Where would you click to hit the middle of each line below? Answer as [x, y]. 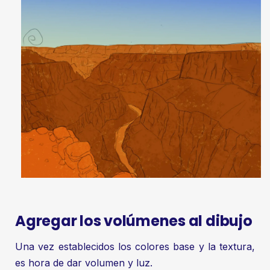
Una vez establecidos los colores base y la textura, [135, 246]
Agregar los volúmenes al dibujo [134, 221]
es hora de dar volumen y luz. [84, 262]
